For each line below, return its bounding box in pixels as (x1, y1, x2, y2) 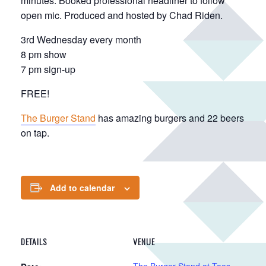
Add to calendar (50, 181, 115, 194)
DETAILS (21, 235, 47, 248)
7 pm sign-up (21, 62, 75, 76)
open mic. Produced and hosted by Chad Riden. (21, 8, 223, 22)
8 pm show (21, 47, 66, 61)
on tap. (21, 125, 49, 140)
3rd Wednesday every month (21, 32, 141, 46)
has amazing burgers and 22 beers (96, 110, 244, 125)
